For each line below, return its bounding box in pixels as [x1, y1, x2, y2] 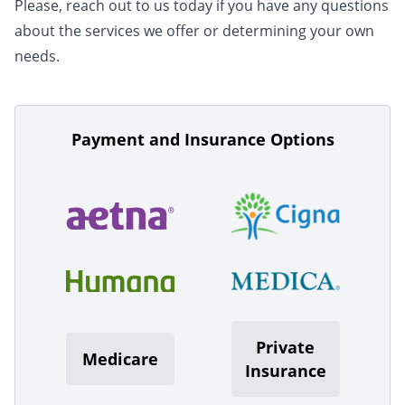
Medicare [81, 348, 158, 371]
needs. [14, 46, 60, 66]
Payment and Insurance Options [71, 128, 334, 150]
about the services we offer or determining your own [14, 21, 374, 41]
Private [256, 336, 315, 359]
